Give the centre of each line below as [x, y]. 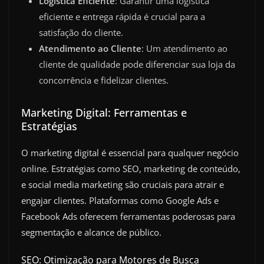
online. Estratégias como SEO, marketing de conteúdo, [131, 169]
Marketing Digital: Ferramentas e [104, 113]
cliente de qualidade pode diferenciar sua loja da [137, 65]
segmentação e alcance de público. [91, 232]
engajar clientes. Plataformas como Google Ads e [120, 201]
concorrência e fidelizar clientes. [104, 80]
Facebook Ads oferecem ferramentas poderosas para [128, 217]
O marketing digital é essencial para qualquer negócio [130, 153]
